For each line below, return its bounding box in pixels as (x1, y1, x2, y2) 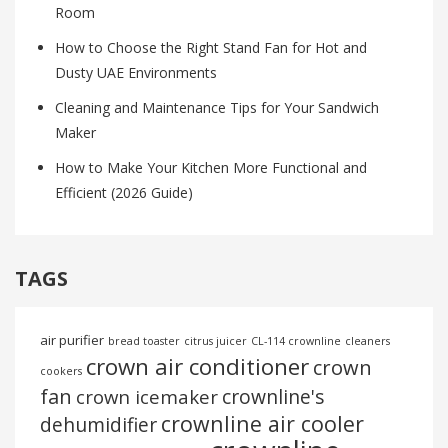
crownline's (222, 383, 325, 411)
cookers (40, 364, 82, 379)
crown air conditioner (86, 351, 309, 383)
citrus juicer (184, 334, 247, 349)
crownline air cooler (161, 409, 364, 439)
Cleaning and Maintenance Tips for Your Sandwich (55, 98, 379, 118)
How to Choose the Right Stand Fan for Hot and (55, 38, 367, 58)
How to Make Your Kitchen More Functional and (55, 158, 367, 178)
